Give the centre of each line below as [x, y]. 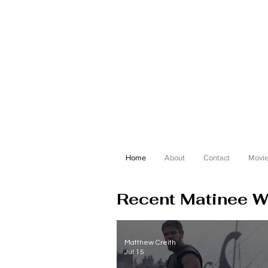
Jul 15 [134, 252]
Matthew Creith [150, 243]
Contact [217, 158]
